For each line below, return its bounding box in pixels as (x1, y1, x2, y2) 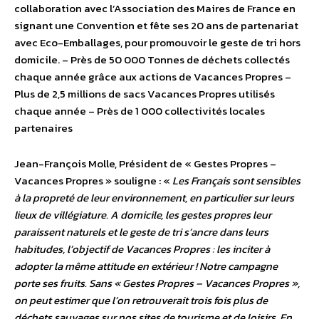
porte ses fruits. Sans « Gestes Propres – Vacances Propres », (14, 275, 300, 292)
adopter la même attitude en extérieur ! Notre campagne (14, 258, 278, 275)
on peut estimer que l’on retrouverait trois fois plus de (14, 292, 268, 309)
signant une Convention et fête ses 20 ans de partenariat (14, 17, 298, 34)
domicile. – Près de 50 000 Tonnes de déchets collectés (14, 51, 290, 68)
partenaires (14, 120, 73, 137)
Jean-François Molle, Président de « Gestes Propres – (14, 155, 276, 172)
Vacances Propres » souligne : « (14, 172, 172, 189)
